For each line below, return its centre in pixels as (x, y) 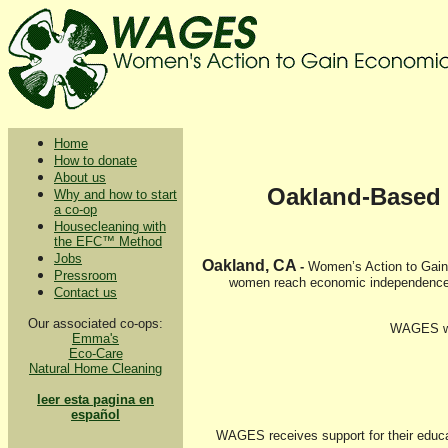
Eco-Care (95, 353)
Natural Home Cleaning (95, 368)
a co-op (75, 209)
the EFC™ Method (108, 241)
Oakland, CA (250, 265)
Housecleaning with (110, 226)
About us (80, 177)
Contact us (85, 292)
